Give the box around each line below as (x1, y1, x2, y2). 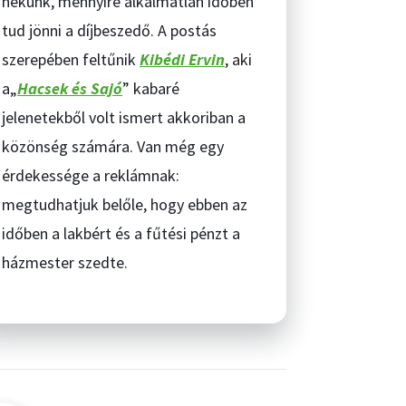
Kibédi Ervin (140, 49, 225, 70)
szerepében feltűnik (2, 49, 140, 70)
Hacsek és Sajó (17, 78, 122, 99)
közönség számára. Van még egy (2, 136, 224, 157)
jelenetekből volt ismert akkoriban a (2, 107, 246, 128)
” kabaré (122, 78, 179, 99)
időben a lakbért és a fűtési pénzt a (2, 223, 240, 244)
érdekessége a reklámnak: (2, 165, 179, 186)
